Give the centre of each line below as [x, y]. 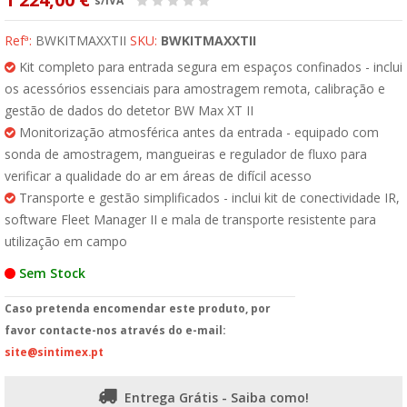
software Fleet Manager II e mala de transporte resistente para [190, 219]
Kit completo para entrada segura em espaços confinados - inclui [209, 67]
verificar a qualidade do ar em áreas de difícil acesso [158, 176]
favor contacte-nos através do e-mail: [115, 330]
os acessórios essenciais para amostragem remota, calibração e [195, 89]
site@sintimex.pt [54, 352]
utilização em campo [66, 241]
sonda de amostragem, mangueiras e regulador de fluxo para [186, 154]
